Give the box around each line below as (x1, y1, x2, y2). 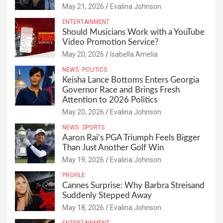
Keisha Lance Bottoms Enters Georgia (62, 75, 199, 84)
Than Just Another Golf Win (62, 143, 164, 152)
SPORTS (82, 123, 105, 131)
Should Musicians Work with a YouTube (62, 27, 205, 36)
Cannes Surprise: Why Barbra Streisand (62, 181, 205, 190)
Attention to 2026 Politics (62, 95, 157, 104)
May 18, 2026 (62, 203, 104, 212)
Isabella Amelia (110, 50, 158, 58)
